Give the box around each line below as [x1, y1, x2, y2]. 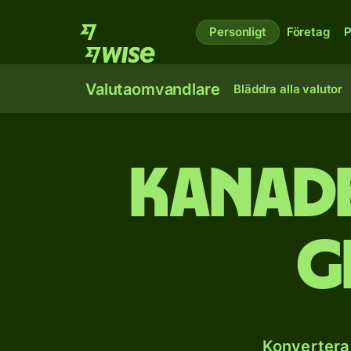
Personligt [209, 24, 266, 39]
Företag [286, 24, 330, 39]
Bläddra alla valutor [233, 81, 343, 96]
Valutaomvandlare [85, 80, 220, 99]
